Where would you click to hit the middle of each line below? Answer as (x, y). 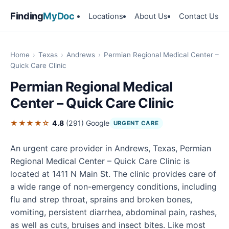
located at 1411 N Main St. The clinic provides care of (113, 174)
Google (97, 123)
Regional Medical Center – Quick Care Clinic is (100, 161)
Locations (106, 16)
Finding (27, 16)
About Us (151, 16)
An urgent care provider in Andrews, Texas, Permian (111, 148)
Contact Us (199, 16)
